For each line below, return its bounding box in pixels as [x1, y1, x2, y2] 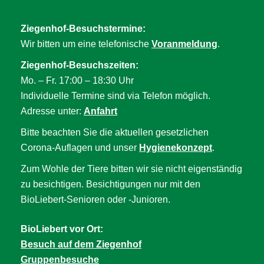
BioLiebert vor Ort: [21, 223, 103, 234]
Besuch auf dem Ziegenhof [21, 239, 141, 249]
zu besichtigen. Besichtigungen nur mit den [21, 179, 200, 189]
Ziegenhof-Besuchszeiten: [21, 60, 138, 70]
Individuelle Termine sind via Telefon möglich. [21, 90, 210, 101]
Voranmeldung [151, 38, 217, 49]
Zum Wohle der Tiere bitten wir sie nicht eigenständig [21, 163, 242, 174]
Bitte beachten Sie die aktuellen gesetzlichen [21, 127, 209, 137]
